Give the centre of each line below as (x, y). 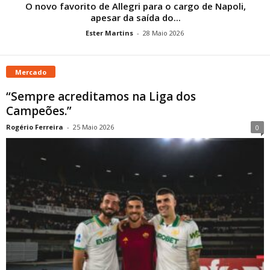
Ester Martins (109, 33)
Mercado (31, 72)
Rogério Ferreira (35, 127)
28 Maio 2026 (163, 33)
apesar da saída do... (135, 17)
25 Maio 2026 (93, 127)
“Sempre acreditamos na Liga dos (101, 96)
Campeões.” (39, 111)
